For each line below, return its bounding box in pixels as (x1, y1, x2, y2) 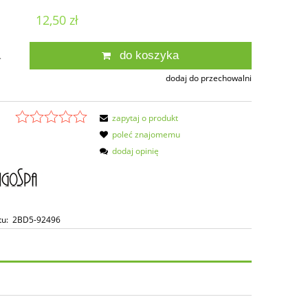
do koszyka (120, 48, 179, 62)
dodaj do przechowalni (165, 71, 252, 84)
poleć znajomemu (112, 128, 181, 140)
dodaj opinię (112, 144, 159, 157)
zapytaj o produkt (112, 111, 179, 124)
